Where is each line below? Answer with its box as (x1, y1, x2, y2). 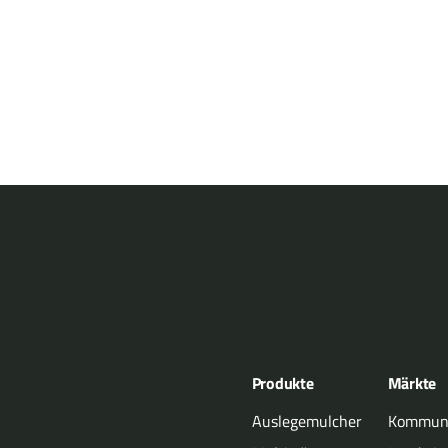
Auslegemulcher (251, 409, 362, 434)
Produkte (251, 371, 314, 396)
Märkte (387, 371, 437, 396)
